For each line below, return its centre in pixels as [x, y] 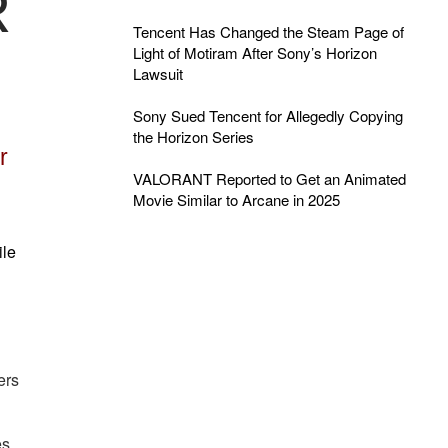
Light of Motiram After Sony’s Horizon [254, 52]
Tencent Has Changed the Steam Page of [268, 31]
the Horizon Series [193, 136]
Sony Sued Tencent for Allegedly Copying [267, 115]
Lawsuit [157, 73]
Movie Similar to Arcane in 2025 [236, 199]
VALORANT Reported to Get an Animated [269, 178]
